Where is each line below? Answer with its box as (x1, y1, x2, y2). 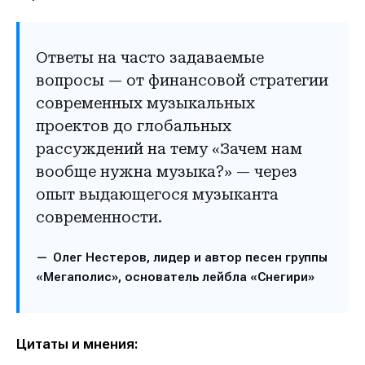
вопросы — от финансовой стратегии (36, 72, 329, 90)
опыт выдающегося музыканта (36, 186, 279, 204)
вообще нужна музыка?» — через (36, 163, 298, 181)
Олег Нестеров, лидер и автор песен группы (53, 249, 328, 265)
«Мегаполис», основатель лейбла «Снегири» (36, 269, 315, 284)
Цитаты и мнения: (16, 336, 139, 353)
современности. (36, 209, 163, 226)
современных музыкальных (36, 95, 256, 112)
